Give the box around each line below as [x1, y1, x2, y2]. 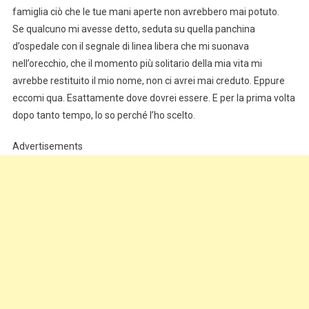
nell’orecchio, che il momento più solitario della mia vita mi [12, 57, 262, 69]
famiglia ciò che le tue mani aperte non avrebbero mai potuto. [12, 6, 279, 17]
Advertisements [12, 140, 83, 152]
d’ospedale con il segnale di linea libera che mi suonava [12, 40, 249, 52]
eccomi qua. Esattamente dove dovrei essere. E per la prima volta [12, 92, 295, 103]
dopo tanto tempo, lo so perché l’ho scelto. [12, 109, 195, 121]
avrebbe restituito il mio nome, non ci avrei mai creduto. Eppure [12, 74, 285, 86]
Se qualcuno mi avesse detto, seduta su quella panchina [12, 23, 255, 34]
